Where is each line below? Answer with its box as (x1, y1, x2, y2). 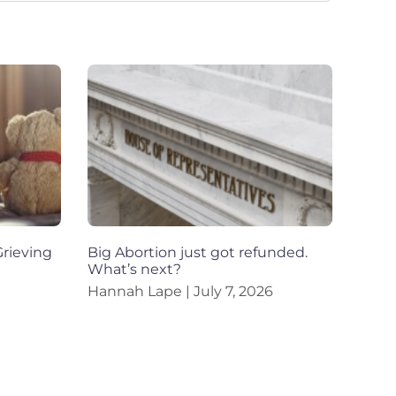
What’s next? (87, 261, 181, 278)
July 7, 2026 (189, 283, 273, 301)
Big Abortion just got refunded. (87, 244, 308, 262)
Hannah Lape (87, 283, 186, 301)
